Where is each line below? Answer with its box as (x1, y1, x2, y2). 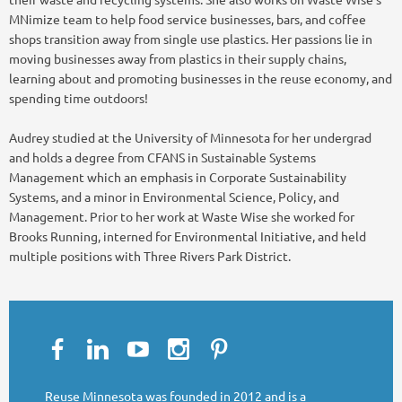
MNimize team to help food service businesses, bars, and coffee (9, 10, 366, 27)
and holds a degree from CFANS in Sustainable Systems (9, 148, 316, 165)
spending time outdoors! (9, 89, 148, 106)
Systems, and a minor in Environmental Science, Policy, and (9, 188, 339, 205)
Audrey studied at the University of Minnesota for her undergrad (9, 128, 371, 145)
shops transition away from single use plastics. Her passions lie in (9, 30, 372, 47)
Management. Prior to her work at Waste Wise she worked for (9, 207, 354, 224)
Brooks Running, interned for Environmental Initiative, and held (9, 227, 366, 244)
